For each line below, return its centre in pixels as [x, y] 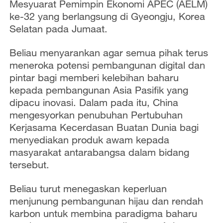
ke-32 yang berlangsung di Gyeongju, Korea [107, 16]
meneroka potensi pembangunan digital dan [107, 65]
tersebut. [29, 164]
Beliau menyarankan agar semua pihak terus [109, 52]
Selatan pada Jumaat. [58, 28]
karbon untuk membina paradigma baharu [103, 213]
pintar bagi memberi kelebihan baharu [94, 77]
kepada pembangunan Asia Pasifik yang [99, 90]
